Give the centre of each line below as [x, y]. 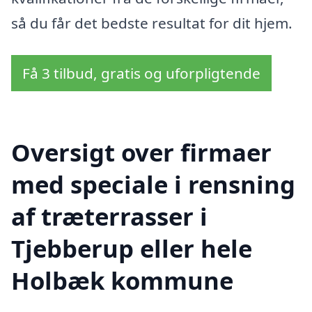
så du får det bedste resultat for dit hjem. [152, 23]
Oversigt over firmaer [141, 152]
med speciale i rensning [153, 184]
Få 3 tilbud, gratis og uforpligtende [141, 73]
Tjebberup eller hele [132, 248]
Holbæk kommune [122, 280]
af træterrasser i [109, 216]
